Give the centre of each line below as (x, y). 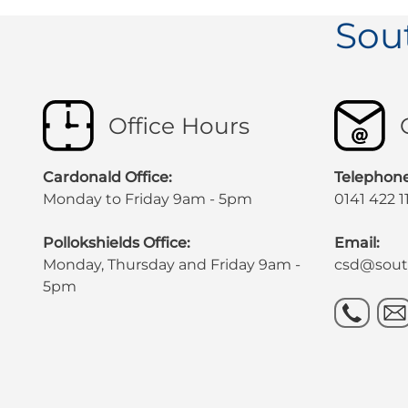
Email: (357, 242)
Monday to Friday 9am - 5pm (147, 199)
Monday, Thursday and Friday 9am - (171, 264)
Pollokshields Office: (116, 242)
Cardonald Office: (107, 177)
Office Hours (178, 125)
